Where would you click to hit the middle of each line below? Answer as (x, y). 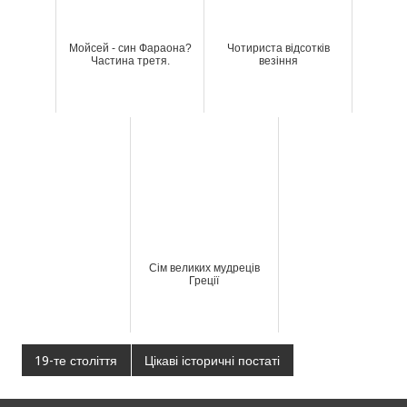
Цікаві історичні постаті (213, 360)
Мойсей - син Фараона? (130, 48)
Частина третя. (130, 60)
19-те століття (76, 360)
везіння (278, 60)
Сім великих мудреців (204, 268)
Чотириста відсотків (278, 48)
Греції (204, 280)
